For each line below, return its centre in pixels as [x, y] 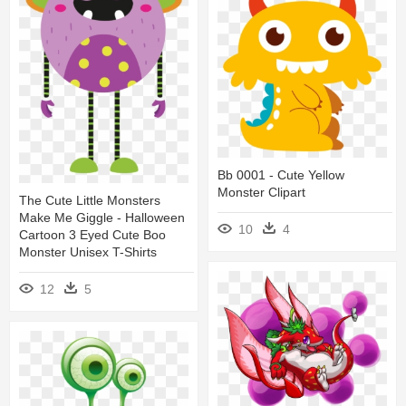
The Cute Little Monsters [90, 201]
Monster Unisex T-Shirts [88, 252]
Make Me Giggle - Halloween [102, 218]
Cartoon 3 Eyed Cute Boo [92, 235]
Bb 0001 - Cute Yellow [281, 174]
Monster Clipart [261, 192]
